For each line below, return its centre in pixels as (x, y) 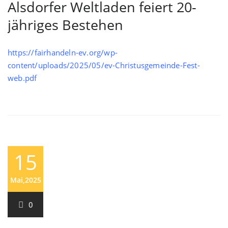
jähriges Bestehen (65, 25)
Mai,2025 (25, 180)
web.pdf (22, 78)
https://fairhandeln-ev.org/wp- (63, 52)
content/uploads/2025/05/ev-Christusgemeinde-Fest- (104, 65)
